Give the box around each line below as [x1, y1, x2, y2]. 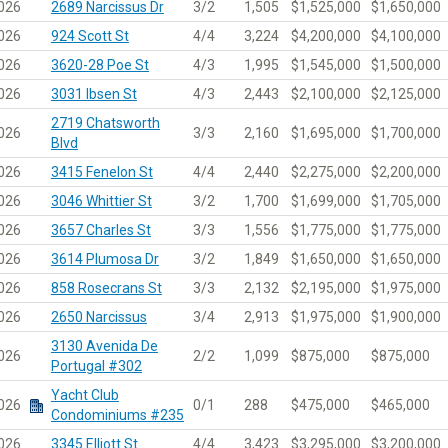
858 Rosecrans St [50, 279, 162, 296]
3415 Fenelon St [50, 163, 153, 180]
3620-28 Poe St [50, 56, 149, 73]
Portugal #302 [50, 357, 142, 374]
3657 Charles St [50, 221, 151, 238]
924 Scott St [50, 27, 129, 44]
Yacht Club [50, 386, 119, 403]
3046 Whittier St [50, 192, 152, 209]
